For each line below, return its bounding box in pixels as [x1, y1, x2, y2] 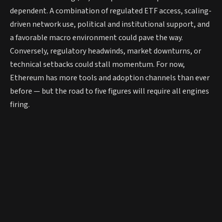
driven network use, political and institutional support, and [10, 18, 210, 30]
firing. [10, 99, 30, 110]
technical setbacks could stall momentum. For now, [10, 58, 185, 70]
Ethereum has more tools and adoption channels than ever [10, 72, 210, 83]
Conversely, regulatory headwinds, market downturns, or [10, 45, 201, 56]
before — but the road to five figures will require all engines [10, 85, 209, 97]
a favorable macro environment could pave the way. [10, 32, 183, 43]
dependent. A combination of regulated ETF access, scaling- [10, 5, 212, 16]
